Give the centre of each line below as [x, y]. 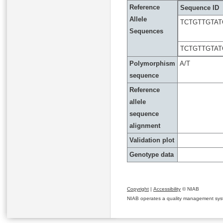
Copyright [138, 189]
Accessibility [167, 189]
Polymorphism [152, 63]
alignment [145, 126]
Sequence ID [200, 8]
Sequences [146, 31]
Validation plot [152, 140]
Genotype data [152, 155]
